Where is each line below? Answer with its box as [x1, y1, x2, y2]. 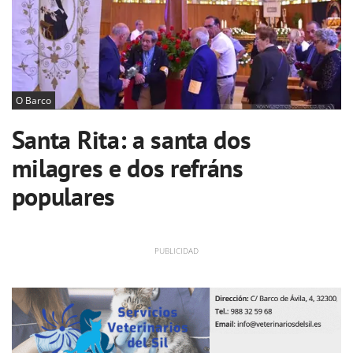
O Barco [15, 93, 51, 107]
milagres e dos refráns [11, 150, 243, 184]
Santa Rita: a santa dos [11, 122, 251, 156]
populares [11, 179, 115, 213]
